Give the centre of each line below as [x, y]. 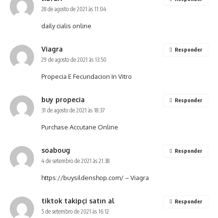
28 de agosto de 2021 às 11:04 [74, 9]
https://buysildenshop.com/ [82, 178]
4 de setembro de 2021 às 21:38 [75, 161]
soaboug [56, 150]
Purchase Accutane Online [80, 127]
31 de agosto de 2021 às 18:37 [73, 110]
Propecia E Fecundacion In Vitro [87, 76]
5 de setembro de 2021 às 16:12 [75, 211]
